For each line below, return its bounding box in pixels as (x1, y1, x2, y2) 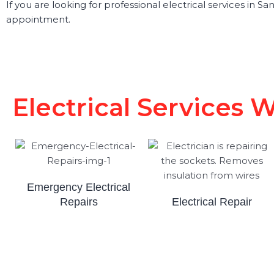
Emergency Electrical (27, 180, 131, 193)
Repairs (59, 195, 98, 208)
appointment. (6, 13, 70, 25)
